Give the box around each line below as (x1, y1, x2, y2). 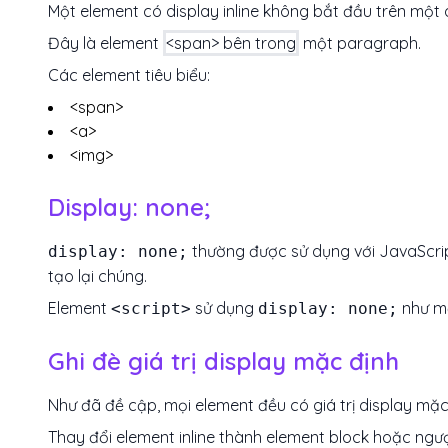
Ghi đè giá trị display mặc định (48, 346, 399, 376)
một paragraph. (299, 33, 421, 53)
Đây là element (48, 33, 163, 53)
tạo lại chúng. (48, 266, 147, 286)
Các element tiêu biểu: (48, 65, 210, 85)
